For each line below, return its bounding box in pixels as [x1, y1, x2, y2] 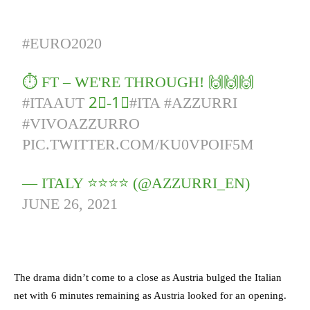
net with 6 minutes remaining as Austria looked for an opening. [14, 290, 286, 302]
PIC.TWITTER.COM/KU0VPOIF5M [22, 136, 255, 154]
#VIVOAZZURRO [22, 115, 140, 133]
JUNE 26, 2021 [22, 195, 118, 213]
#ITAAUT [22, 94, 85, 112]
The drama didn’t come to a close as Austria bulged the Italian [14, 272, 282, 284]
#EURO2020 [22, 35, 102, 53]
